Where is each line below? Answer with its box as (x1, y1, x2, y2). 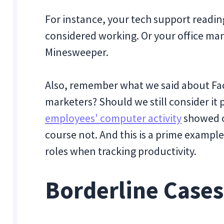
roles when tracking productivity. (45, 144, 197, 158)
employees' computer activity (45, 111, 182, 125)
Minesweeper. (45, 45, 109, 59)
